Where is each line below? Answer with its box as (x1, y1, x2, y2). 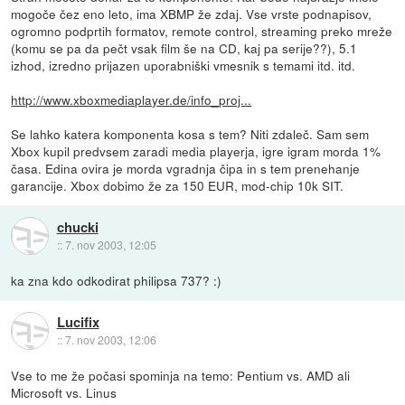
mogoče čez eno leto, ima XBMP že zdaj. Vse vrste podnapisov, (11, 5, 372, 24)
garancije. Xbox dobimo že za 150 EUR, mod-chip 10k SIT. (11, 176, 344, 195)
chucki (56, 216, 99, 237)
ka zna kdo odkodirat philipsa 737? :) (11, 271, 222, 290)
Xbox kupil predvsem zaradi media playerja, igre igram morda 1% (11, 142, 381, 161)
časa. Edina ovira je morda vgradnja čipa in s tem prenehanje (11, 159, 361, 178)
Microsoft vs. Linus (11, 383, 118, 402)
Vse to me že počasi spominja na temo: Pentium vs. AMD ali (11, 366, 351, 385)
